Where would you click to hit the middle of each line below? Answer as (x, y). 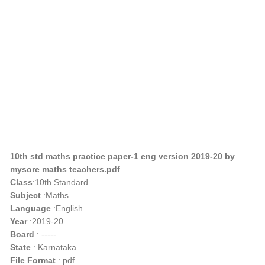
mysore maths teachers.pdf (65, 169)
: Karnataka (55, 248)
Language (32, 209)
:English (68, 209)
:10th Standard (60, 182)
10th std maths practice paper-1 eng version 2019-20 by (122, 156)
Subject (27, 195)
